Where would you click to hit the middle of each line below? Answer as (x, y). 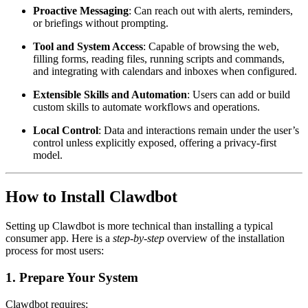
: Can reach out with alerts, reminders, (211, 11)
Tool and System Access (88, 47)
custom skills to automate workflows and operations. (146, 107)
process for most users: (55, 251)
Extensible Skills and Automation (110, 95)
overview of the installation (224, 239)
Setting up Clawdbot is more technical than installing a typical (139, 226)
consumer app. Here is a (59, 239)
